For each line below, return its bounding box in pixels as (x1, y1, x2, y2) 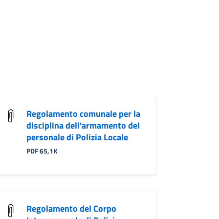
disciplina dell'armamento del (26, 118, 140, 132)
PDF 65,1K (26, 146, 57, 156)
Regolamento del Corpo (26, 201, 116, 215)
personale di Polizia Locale (26, 130, 128, 144)
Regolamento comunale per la (26, 107, 140, 120)
